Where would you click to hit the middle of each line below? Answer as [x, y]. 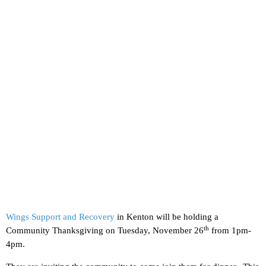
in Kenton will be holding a [167, 217]
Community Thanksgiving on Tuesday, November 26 [105, 231]
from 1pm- [230, 231]
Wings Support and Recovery [60, 217]
